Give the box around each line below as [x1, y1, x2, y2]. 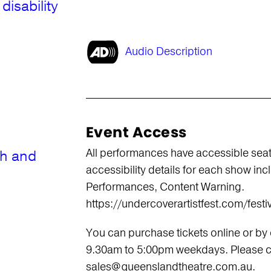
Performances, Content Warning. [85, 180, 244, 194]
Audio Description [125, 44, 212, 59]
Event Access [85, 122, 187, 142]
